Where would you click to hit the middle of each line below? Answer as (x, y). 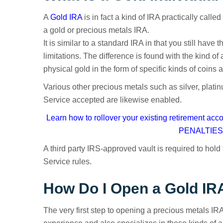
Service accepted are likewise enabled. (112, 100)
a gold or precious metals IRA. (96, 30)
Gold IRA (66, 17)
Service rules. (67, 162)
